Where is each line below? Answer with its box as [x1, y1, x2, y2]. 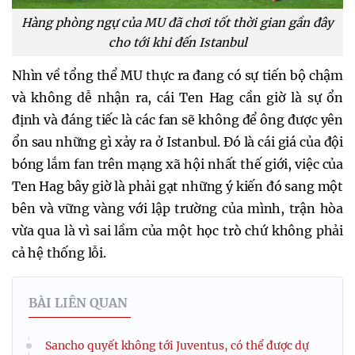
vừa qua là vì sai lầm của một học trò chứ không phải [12, 222, 343, 239]
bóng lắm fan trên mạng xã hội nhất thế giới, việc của [12, 155, 343, 172]
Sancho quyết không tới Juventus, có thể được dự [45, 338, 309, 353]
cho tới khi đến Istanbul [108, 34, 247, 50]
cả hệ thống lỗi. [12, 244, 106, 261]
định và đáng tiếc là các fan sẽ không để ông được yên [12, 111, 343, 128]
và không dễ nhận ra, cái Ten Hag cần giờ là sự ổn [12, 89, 343, 105]
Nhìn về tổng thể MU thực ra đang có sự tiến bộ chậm [12, 67, 343, 83]
